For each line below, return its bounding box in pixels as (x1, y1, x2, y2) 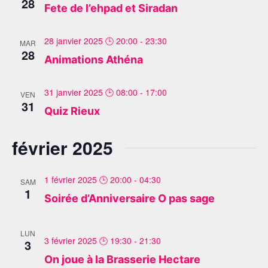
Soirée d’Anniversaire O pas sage (44, 192, 215, 205)
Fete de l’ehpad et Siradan (44, 2, 178, 14)
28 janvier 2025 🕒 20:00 (44, 35, 138, 47)
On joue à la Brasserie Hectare (44, 253, 200, 266)
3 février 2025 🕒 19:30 (44, 234, 132, 246)
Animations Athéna (44, 53, 143, 66)
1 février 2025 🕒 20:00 (44, 173, 132, 185)
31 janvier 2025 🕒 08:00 (44, 86, 138, 98)
